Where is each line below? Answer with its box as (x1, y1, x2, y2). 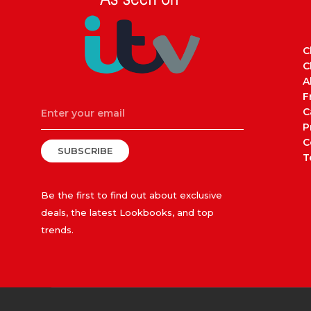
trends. (41, 224, 74, 235)
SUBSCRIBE (58, 144, 112, 156)
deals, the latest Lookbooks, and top (41, 206, 214, 218)
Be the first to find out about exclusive (41, 189, 222, 201)
